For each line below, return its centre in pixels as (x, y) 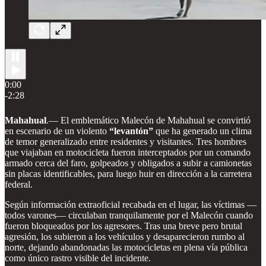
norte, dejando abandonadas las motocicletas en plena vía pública (126, 247)
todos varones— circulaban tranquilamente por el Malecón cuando (129, 215)
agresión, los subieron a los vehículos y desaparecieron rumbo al (125, 236)
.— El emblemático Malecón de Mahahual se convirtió (148, 120)
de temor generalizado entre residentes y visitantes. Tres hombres (126, 141)
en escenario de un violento (57, 131)
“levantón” (131, 131)
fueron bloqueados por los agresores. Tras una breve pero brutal (123, 226)
